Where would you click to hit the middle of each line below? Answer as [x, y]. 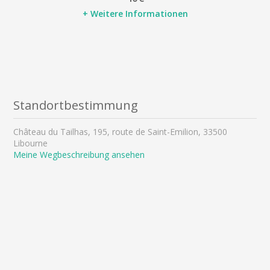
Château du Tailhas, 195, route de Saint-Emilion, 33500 [121, 131]
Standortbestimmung [76, 105]
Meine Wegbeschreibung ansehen [79, 154]
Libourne [31, 143]
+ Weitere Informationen [135, 14]
